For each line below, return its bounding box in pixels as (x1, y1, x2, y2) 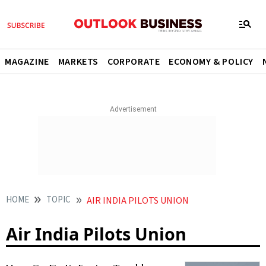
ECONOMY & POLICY (169, 55, 254, 68)
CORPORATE (107, 55, 160, 68)
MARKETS (58, 55, 99, 68)
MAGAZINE (5, 55, 49, 68)
